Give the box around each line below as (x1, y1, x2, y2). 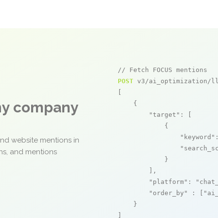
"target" (149, 111, 180, 118)
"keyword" (180, 133, 215, 141)
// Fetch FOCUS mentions (118, 66, 207, 73)
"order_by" (149, 189, 188, 197)
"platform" (149, 178, 188, 185)
